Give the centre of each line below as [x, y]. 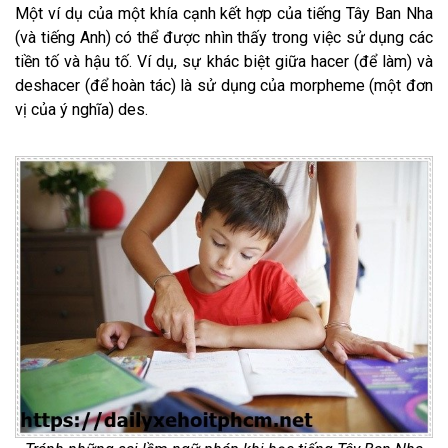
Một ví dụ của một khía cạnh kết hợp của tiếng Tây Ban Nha [224, 13]
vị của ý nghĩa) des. [81, 109]
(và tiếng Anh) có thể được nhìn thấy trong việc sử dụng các [224, 37]
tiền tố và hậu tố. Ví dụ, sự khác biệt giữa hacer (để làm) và [224, 61]
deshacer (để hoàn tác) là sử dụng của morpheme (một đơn [224, 85]
